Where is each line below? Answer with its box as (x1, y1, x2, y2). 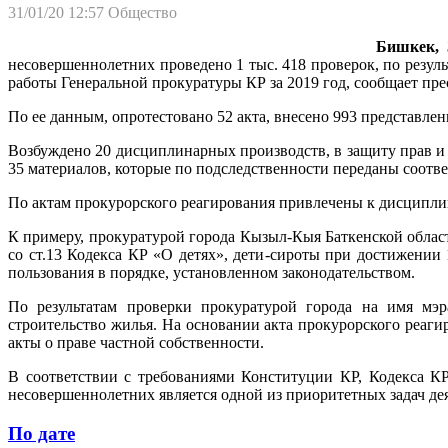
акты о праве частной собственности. (8, 333, 264, 351)
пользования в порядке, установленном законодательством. (8, 263, 415, 281)
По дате (8, 422, 75, 444)
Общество (108, 3, 177, 21)
